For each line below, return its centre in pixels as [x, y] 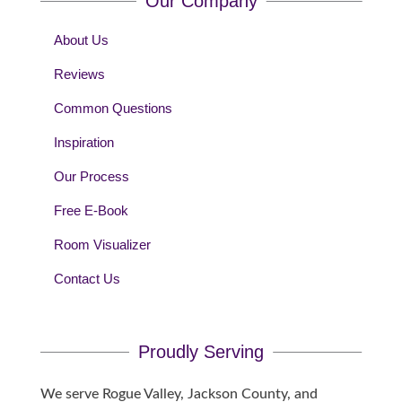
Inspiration [83, 143]
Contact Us [87, 279]
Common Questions [113, 109]
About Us [81, 40]
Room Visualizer [102, 245]
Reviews [79, 74]
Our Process [91, 177]
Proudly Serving [201, 352]
